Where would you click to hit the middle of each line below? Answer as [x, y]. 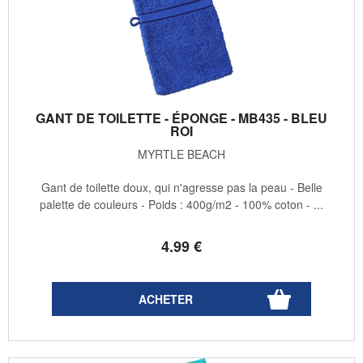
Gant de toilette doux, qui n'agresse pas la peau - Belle [181, 188]
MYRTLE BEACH [181, 154]
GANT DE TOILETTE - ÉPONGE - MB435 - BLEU [181, 118]
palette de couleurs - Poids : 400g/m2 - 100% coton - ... [181, 205]
